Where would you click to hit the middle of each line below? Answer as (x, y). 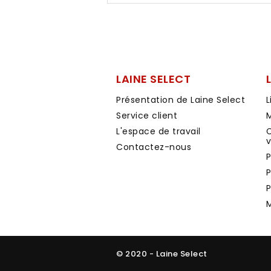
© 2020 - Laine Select (162, 254)
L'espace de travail (158, 132)
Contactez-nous (154, 147)
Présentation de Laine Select (181, 100)
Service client (147, 116)
